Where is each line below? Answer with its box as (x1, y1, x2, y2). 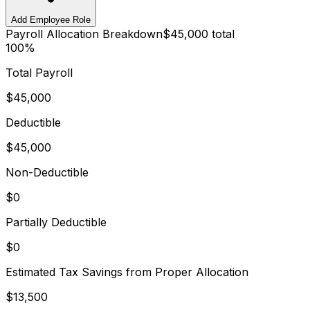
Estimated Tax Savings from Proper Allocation (6, 264, 248, 279)
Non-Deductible (6, 165, 89, 179)
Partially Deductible (6, 215, 107, 229)
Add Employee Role (11, 14, 91, 25)
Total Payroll (6, 65, 73, 80)
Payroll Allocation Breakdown (6, 26, 163, 41)
